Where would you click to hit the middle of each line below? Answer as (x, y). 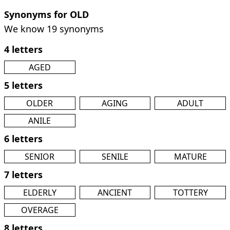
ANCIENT (115, 193)
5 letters (23, 85)
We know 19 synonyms (54, 29)
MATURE (190, 157)
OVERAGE (40, 210)
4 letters (23, 49)
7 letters (23, 175)
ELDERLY (40, 193)
